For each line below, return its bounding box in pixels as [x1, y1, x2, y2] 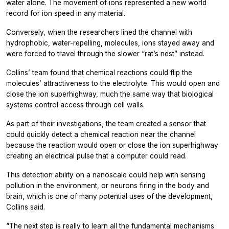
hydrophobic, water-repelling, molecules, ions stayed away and [6, 39, 214, 48]
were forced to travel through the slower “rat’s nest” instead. [6, 50, 204, 58]
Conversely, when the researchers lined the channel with [6, 28, 192, 37]
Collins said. [6, 203, 45, 212]
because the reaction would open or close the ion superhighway [6, 141, 218, 150]
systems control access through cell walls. [6, 101, 145, 109]
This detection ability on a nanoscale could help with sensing [6, 171, 205, 179]
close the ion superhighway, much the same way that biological [6, 90, 214, 99]
